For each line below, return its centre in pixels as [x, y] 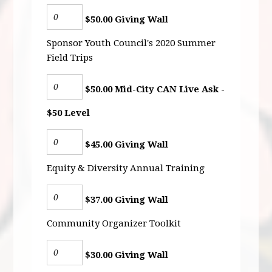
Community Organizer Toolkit [114, 223]
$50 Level [69, 113]
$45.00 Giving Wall [126, 144]
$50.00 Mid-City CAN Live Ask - [154, 89]
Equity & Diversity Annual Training [126, 168]
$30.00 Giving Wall [126, 255]
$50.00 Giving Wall [126, 19]
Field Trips [70, 57]
